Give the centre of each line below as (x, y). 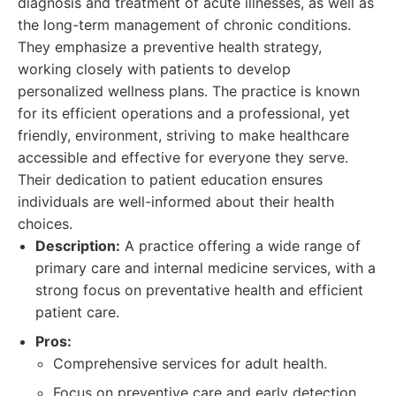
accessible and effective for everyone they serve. (183, 157)
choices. (45, 224)
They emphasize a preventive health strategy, (170, 47)
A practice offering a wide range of (240, 246)
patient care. (77, 312)
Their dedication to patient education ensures (170, 179)
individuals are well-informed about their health (176, 202)
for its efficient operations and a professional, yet (184, 113)
